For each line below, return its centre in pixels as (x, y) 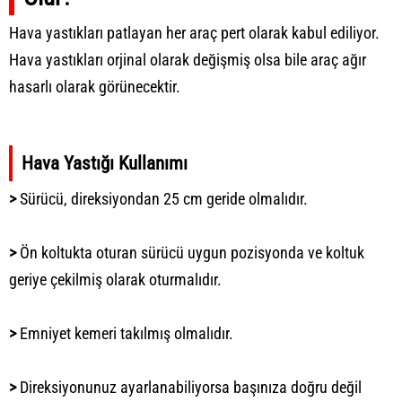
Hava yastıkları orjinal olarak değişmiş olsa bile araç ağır (188, 59)
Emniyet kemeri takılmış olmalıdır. (125, 333)
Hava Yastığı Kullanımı (109, 162)
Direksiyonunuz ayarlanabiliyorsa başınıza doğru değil (189, 387)
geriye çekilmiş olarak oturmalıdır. (115, 279)
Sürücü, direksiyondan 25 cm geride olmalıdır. (162, 198)
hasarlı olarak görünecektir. (95, 86)
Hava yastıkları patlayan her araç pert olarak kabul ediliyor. (194, 32)
